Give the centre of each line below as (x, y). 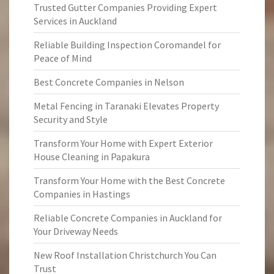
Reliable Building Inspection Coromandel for (127, 45)
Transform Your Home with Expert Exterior (123, 143)
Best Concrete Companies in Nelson (109, 82)
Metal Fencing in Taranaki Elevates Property (126, 106)
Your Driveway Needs (76, 231)
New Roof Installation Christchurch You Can (125, 255)
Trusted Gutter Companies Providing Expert (125, 7)
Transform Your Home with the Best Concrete (129, 180)
